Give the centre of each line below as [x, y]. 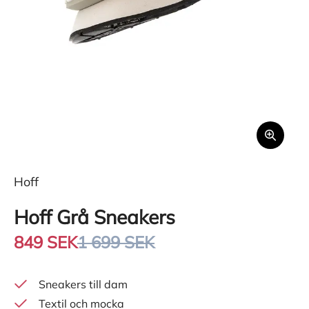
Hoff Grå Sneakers [94, 217]
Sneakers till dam [83, 284]
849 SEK [46, 242]
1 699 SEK [116, 242]
